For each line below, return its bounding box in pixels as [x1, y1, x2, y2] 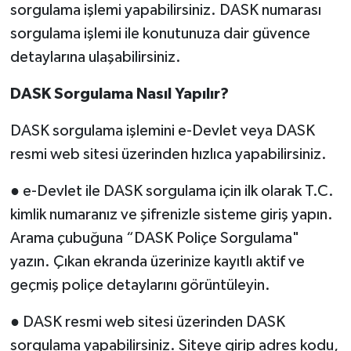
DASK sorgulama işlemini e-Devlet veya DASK [9, 122, 315, 139]
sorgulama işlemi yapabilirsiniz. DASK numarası [9, 2, 321, 18]
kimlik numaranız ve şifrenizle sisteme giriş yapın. [9, 206, 333, 223]
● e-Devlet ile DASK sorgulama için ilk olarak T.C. [9, 183, 334, 199]
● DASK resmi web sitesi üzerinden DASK [9, 313, 285, 330]
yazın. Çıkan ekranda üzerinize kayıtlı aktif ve [9, 253, 305, 270]
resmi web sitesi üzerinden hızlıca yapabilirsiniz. [9, 146, 327, 162]
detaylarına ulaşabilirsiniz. [9, 49, 181, 65]
